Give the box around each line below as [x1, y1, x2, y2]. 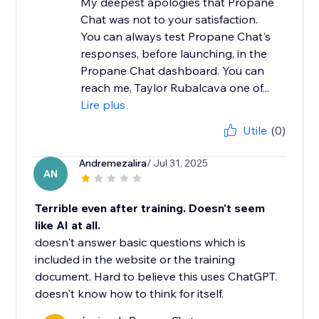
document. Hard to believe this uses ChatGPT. [35, 269, 278, 284]
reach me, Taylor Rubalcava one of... [80, 80, 270, 95]
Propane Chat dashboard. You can [80, 63, 265, 78]
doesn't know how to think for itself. [35, 286, 224, 301]
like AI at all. [35, 218, 101, 233]
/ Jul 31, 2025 [147, 157, 209, 170]
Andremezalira [79, 157, 147, 170]
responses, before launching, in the [80, 46, 268, 61]
